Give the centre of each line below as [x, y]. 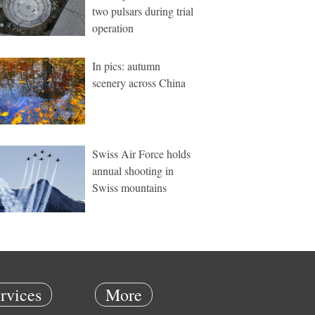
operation [113, 28]
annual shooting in [133, 171]
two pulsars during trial [143, 11]
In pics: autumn [126, 66]
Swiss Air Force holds [141, 154]
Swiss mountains [129, 187]
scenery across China [139, 83]
